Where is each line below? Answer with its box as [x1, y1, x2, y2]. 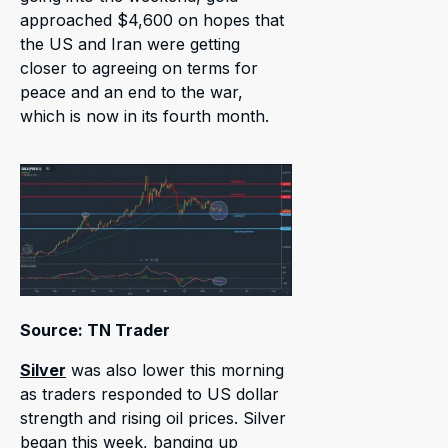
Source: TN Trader [20, 319, 170, 340]
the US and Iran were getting [20, 33, 240, 54]
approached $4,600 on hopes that [20, 9, 284, 30]
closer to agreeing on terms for [20, 57, 258, 78]
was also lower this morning [66, 359, 284, 380]
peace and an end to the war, [20, 81, 243, 102]
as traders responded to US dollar [20, 383, 279, 404]
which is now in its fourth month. [20, 105, 269, 126]
